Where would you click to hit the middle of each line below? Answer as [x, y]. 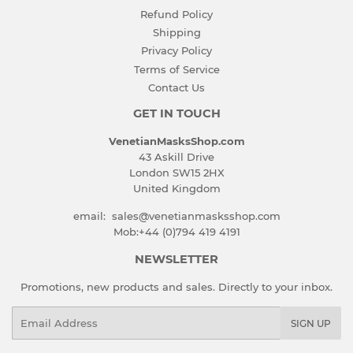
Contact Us [176, 87]
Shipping [176, 33]
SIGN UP [311, 323]
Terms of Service [176, 69]
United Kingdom [176, 188]
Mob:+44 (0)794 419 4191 [176, 231]
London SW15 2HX [176, 172]
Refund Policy [176, 14]
